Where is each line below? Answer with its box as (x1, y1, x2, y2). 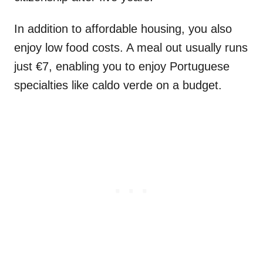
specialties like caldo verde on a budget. (14, 79, 225, 92)
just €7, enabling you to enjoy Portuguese (14, 60, 230, 73)
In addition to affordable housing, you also (14, 22, 232, 36)
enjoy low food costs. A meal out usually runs (14, 41, 248, 55)
